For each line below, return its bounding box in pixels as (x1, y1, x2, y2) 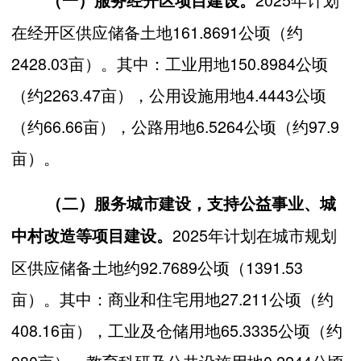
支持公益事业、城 (207, 191, 336, 214)
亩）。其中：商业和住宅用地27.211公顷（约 (11, 286, 334, 310)
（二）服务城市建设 (46, 191, 191, 214)
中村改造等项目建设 (11, 223, 156, 247)
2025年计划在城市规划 (172, 222, 337, 247)
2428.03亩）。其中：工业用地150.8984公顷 (11, 51, 328, 75)
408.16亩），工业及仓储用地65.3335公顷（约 (11, 317, 342, 342)
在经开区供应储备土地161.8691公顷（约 (11, 19, 303, 44)
